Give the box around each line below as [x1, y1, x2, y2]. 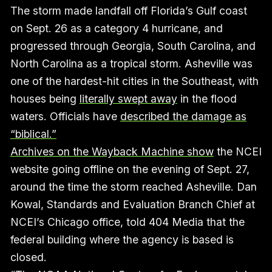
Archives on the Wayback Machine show [10, 144, 214, 158]
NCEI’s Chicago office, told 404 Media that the [10, 215, 245, 228]
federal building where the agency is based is [10, 233, 234, 246]
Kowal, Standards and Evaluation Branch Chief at [10, 197, 255, 211]
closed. [10, 250, 50, 263]
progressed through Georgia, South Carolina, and [10, 39, 256, 52]
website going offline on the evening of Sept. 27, [10, 162, 250, 175]
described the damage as [120, 109, 246, 123]
